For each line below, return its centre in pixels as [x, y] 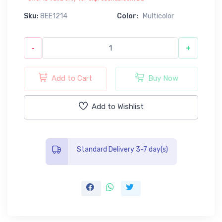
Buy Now [163, 78]
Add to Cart [72, 78]
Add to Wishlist [117, 106]
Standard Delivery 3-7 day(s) [122, 149]
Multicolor [158, 16]
